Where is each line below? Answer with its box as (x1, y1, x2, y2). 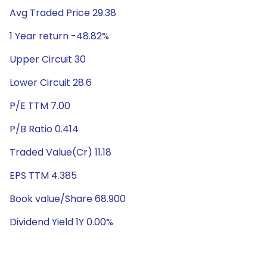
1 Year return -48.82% (10, 29, 109, 43)
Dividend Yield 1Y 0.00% (10, 215, 113, 229)
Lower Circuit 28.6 (10, 76, 92, 89)
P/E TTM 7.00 (10, 99, 70, 113)
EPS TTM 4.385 (10, 169, 77, 182)
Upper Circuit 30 (10, 52, 86, 66)
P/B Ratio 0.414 (10, 122, 79, 136)
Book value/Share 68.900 (10, 192, 126, 206)
